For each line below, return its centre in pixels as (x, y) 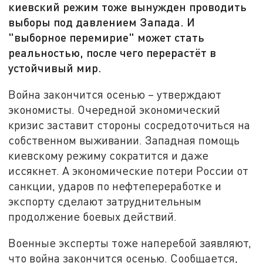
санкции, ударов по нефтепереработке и (115, 186)
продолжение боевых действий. (93, 216)
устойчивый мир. (55, 68)
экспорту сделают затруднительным (105, 201)
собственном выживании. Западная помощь (124, 140)
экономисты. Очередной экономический (114, 109)
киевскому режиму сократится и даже (109, 155)
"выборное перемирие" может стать (107, 37)
